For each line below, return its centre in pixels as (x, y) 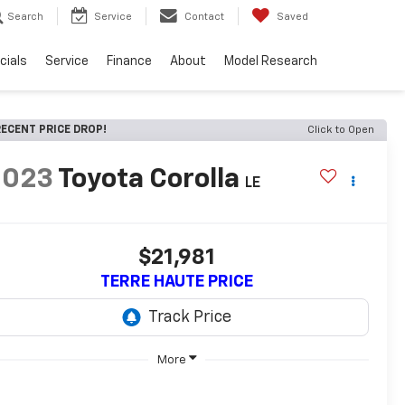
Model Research (271, 62)
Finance (129, 62)
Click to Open (341, 130)
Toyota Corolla (149, 180)
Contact (204, 17)
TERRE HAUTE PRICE (177, 283)
